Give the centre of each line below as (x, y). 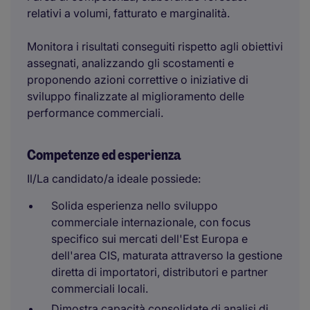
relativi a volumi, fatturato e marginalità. (128, 13)
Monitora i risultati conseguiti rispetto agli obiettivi (155, 46)
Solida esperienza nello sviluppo (135, 206)
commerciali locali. (100, 289)
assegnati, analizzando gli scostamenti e (130, 63)
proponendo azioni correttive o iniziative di (138, 80)
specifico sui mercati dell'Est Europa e (149, 239)
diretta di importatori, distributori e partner (159, 272)
